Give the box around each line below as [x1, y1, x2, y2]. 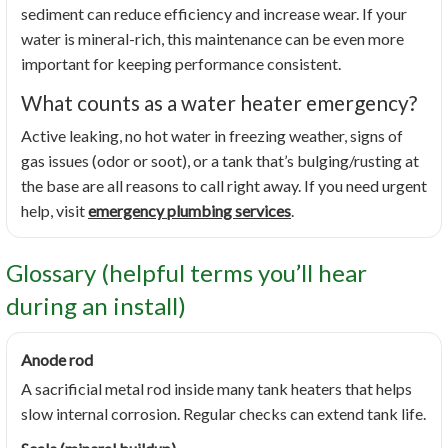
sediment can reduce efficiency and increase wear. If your [21, 4, 407, 24]
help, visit [21, 201, 88, 221]
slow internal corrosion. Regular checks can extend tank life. [21, 404, 426, 424]
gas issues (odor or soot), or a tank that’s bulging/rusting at [21, 151, 419, 171]
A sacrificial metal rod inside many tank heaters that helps [21, 379, 412, 399]
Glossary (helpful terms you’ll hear [6, 258, 367, 288]
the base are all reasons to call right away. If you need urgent [21, 176, 427, 196]
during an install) [6, 291, 186, 321]
